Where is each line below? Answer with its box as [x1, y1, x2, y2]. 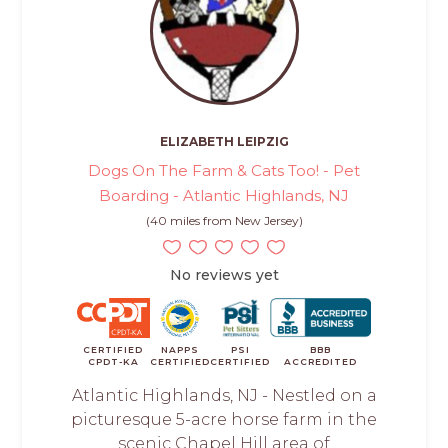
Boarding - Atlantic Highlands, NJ [99, 186, 349, 206]
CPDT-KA [87, 356, 139, 368]
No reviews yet [169, 266, 279, 285]
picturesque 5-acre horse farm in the [71, 410, 377, 430]
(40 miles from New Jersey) [145, 213, 303, 229]
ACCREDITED [284, 356, 358, 368]
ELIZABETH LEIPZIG [159, 134, 289, 150]
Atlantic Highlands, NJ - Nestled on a [71, 386, 377, 406]
